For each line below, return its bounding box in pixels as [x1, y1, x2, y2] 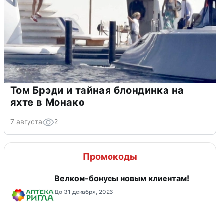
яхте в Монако [10, 96, 85, 109]
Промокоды [83, 151, 137, 162]
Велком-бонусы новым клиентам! [55, 173, 189, 184]
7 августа [10, 117, 42, 126]
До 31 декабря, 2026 [55, 188, 113, 196]
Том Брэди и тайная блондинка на [10, 84, 184, 97]
